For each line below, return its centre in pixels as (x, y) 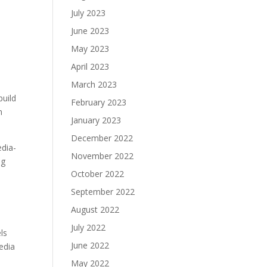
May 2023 (90, 49)
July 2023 (89, 13)
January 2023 (96, 120)
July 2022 (89, 227)
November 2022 (103, 156)
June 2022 (90, 245)
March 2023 (94, 84)
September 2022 (103, 192)
